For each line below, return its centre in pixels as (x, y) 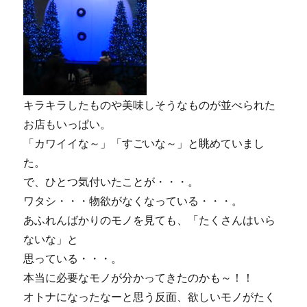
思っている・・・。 (73, 258)
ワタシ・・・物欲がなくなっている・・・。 (133, 201)
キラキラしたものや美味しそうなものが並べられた (150, 105)
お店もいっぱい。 (67, 124)
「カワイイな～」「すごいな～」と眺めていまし (144, 143)
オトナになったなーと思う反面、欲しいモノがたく (150, 297)
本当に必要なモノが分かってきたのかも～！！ (139, 278)
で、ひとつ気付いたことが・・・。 (111, 182)
